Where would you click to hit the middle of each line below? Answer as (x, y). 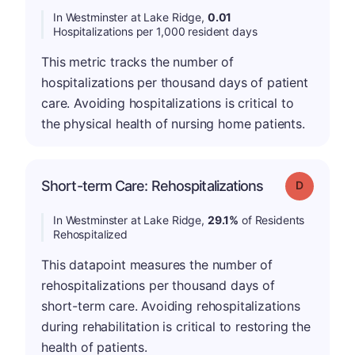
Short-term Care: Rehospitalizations (153, 185)
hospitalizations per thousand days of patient (175, 82)
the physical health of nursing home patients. (173, 123)
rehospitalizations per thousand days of (158, 285)
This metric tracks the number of (137, 61)
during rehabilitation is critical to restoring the (176, 326)
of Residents (272, 219)
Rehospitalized (91, 234)
